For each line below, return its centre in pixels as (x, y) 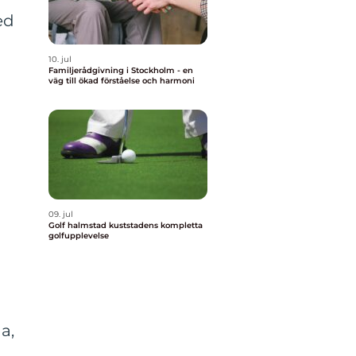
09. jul (61, 214)
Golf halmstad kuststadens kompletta (79, 225)
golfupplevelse (79, 236)
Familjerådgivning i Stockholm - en (121, 70)
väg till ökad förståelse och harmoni (122, 81)
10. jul (60, 59)
